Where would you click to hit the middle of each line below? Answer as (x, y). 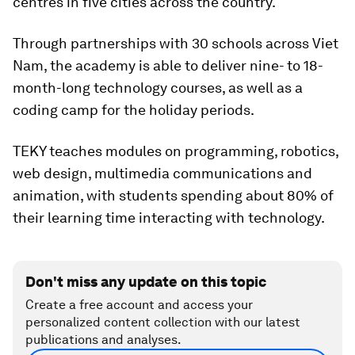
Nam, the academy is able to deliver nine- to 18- (168, 65)
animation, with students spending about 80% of (173, 195)
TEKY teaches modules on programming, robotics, (176, 151)
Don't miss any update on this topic (146, 281)
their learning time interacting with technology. (169, 217)
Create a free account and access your (139, 304)
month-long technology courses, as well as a (158, 87)
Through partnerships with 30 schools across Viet (176, 43)
